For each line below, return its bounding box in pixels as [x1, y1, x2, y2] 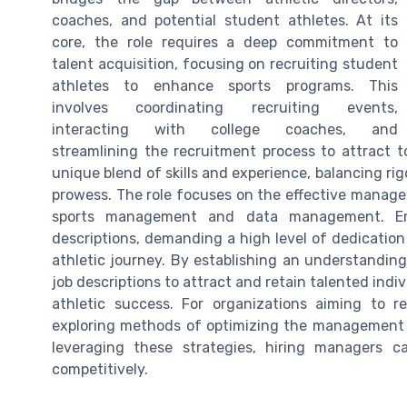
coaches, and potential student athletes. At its [52, 12, 398, 30]
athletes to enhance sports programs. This [52, 77, 398, 95]
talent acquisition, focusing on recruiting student [52, 55, 398, 74]
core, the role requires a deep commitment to [52, 34, 398, 52]
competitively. [52, 361, 148, 379]
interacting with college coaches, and [52, 121, 398, 139]
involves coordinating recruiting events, [52, 99, 398, 117]
